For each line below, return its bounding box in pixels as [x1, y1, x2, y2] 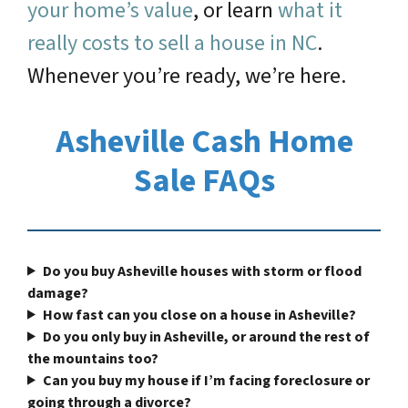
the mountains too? [27, 348, 158, 369]
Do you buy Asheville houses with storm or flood [42, 260, 362, 281]
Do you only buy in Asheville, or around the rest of [42, 326, 370, 347]
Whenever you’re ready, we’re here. [27, 59, 346, 92]
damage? [27, 282, 88, 303]
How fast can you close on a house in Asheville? [42, 304, 356, 325]
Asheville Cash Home [55, 117, 353, 165]
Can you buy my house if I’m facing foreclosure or [42, 370, 370, 391]
